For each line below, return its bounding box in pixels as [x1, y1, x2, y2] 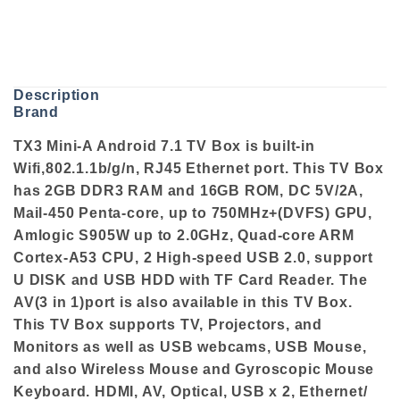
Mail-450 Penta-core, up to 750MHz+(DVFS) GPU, [13, 205, 372, 221]
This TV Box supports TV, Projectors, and [13, 317, 322, 333]
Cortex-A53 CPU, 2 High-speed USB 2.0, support [13, 250, 373, 266]
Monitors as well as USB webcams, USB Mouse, [13, 339, 367, 355]
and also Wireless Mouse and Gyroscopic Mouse [13, 362, 375, 378]
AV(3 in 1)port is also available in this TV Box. [13, 295, 353, 311]
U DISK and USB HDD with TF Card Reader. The [13, 272, 368, 288]
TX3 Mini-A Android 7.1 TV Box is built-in [13, 138, 315, 154]
